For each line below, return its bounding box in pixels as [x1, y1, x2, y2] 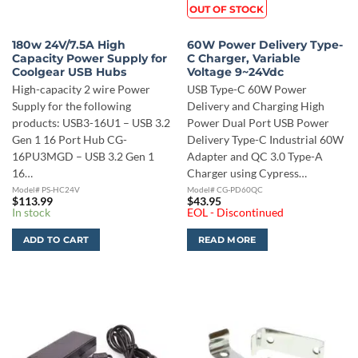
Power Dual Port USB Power [186, 117, 329, 130]
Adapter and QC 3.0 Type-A [186, 150, 323, 164]
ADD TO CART [22, 233, 89, 245]
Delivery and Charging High [186, 100, 324, 113]
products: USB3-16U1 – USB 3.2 [11, 117, 170, 130]
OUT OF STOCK [189, 3, 265, 16]
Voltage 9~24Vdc [186, 66, 284, 79]
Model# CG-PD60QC [186, 185, 263, 195]
